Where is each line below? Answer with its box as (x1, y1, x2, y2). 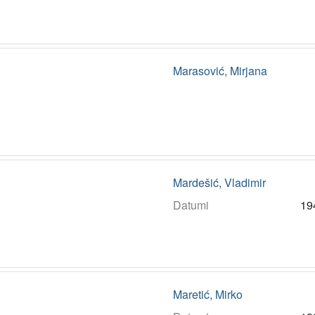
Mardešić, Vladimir (172, 174, 266, 191)
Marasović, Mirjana (172, 63, 267, 79)
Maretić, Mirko (172, 286, 243, 303)
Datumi (172, 197, 209, 214)
